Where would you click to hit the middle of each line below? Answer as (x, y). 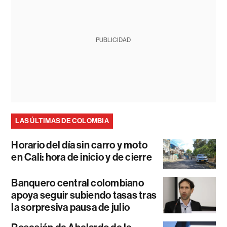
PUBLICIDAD (113, 40)
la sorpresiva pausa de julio (71, 207)
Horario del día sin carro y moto (80, 145)
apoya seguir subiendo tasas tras (84, 195)
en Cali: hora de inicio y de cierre (82, 157)
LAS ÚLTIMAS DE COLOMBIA (62, 121)
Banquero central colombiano (78, 183)
